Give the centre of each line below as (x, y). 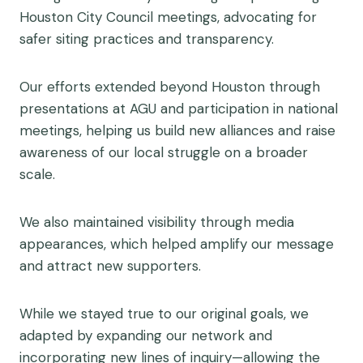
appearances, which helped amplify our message (177, 244)
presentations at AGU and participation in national (179, 109)
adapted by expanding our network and (146, 335)
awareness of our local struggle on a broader (164, 152)
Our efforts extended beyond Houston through (170, 87)
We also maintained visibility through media (157, 222)
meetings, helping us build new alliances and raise (177, 130)
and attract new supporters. (110, 266)
